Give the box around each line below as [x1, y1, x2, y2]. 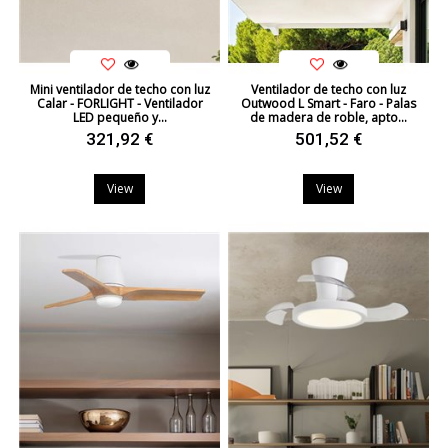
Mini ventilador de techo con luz [29, 80, 210, 98]
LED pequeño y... [72, 108, 167, 126]
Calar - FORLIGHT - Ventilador [36, 94, 203, 112]
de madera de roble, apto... [250, 108, 407, 126]
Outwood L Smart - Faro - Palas [241, 94, 416, 112]
